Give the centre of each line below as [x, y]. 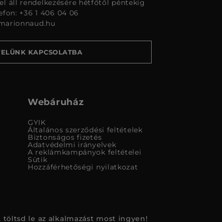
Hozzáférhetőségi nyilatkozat [83, 167]
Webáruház [56, 102]
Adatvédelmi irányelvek [72, 145]
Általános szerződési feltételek [85, 130]
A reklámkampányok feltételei [85, 152]
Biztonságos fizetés [65, 138]
